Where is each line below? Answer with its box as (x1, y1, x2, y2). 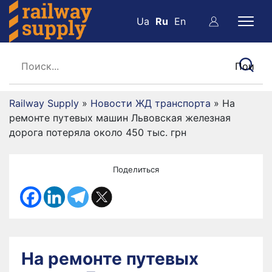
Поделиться (113, 165, 159, 174)
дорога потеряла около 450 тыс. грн (9, 126, 186, 138)
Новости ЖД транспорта (90, 97, 211, 109)
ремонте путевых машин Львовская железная (9, 112, 231, 124)
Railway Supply (9, 97, 79, 109)
